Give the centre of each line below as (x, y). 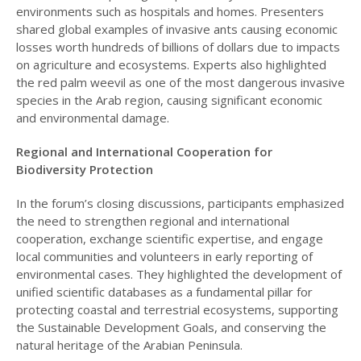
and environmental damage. (92, 117)
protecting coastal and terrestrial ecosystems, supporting (177, 309)
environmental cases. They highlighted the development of (178, 274)
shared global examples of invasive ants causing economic (176, 29)
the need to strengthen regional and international (152, 220)
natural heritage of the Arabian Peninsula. (129, 344)
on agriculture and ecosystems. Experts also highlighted (171, 64)
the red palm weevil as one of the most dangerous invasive (180, 82)
